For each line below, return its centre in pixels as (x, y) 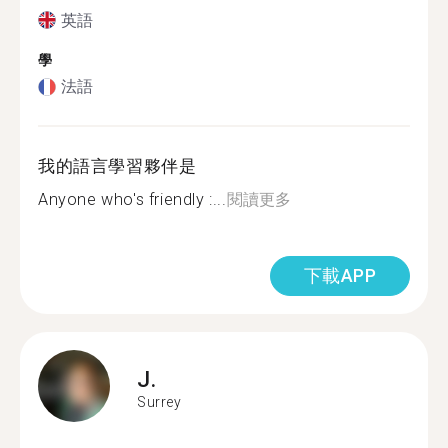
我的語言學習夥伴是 (117, 166)
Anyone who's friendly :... (132, 199)
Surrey (159, 401)
